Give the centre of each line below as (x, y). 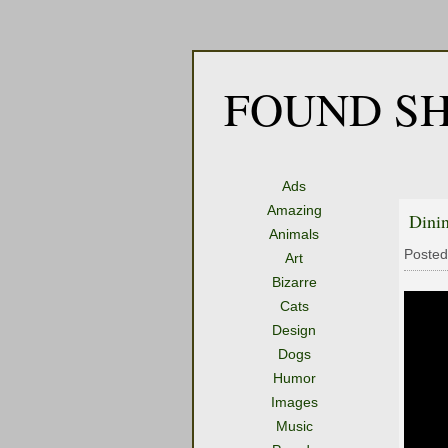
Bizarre (294, 282)
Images (294, 402)
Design (294, 330)
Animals (294, 234)
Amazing (294, 210)
